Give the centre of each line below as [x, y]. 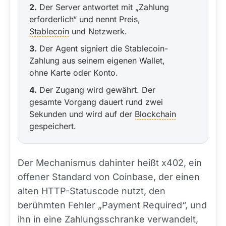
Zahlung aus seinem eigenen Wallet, [97, 61]
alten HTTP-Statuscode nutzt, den [92, 191]
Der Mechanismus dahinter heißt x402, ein [110, 163]
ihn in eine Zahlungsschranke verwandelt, [108, 219]
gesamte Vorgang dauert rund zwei [96, 102]
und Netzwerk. [98, 31]
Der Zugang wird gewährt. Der [96, 90]
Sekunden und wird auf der [82, 114]
